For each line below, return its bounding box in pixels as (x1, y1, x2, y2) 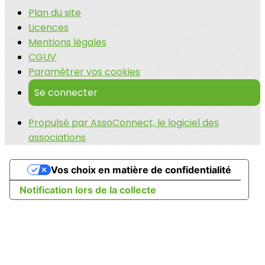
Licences (28, 21, 69, 35)
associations (28, 131, 86, 145)
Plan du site (28, 6, 81, 20)
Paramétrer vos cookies (28, 65, 140, 79)
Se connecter (34, 86, 98, 100)
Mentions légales (28, 35, 106, 50)
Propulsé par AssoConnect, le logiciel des (28, 116, 219, 130)
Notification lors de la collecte (20, 184, 156, 196)
